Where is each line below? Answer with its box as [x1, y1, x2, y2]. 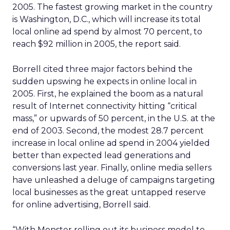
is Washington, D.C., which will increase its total [12, 14, 201, 24]
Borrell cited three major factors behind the [12, 64, 193, 74]
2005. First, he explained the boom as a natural [12, 89, 203, 99]
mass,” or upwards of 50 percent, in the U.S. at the [12, 113, 215, 123]
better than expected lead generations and [12, 150, 191, 160]
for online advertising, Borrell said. [12, 200, 150, 209]
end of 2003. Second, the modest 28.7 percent [12, 126, 204, 136]
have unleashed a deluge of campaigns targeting [12, 175, 215, 185]
